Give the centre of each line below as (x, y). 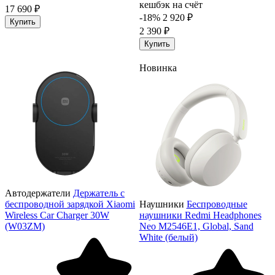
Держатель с (99, 193)
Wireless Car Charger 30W (57, 215)
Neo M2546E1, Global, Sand (196, 226)
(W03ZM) (25, 226)
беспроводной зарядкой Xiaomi (70, 204)
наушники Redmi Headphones (200, 215)
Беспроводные (217, 204)
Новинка (158, 68)
